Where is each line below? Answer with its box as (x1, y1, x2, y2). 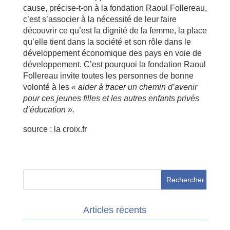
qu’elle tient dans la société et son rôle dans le (23, 37, 191, 46)
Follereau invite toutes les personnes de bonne (23, 71, 194, 80)
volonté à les (23, 82, 71, 91)
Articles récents (83, 204, 147, 215)
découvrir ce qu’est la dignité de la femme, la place (23, 26, 207, 35)
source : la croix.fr (23, 124, 87, 133)
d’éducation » (23, 105, 72, 114)
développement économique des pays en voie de (23, 48, 202, 57)
